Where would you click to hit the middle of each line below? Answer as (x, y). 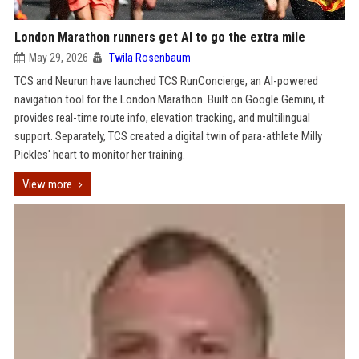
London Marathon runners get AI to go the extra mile (159, 37)
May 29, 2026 (58, 58)
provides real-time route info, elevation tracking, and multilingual (162, 118)
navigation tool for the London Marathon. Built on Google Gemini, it (169, 99)
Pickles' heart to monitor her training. (99, 155)
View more (47, 184)
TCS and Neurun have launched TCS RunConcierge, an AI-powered (166, 81)
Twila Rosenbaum (149, 58)
